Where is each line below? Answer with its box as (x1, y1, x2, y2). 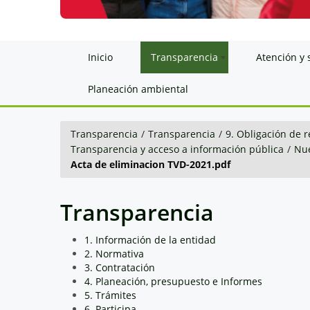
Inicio (88, 50, 113, 64)
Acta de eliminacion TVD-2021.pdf (71, 157, 230, 171)
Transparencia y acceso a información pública (71, 142, 284, 156)
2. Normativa (84, 246, 144, 260)
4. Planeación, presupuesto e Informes (84, 274, 262, 288)
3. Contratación (84, 260, 155, 274)
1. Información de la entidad (84, 232, 216, 246)
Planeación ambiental (88, 82, 188, 95)
